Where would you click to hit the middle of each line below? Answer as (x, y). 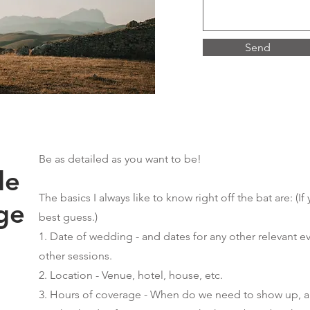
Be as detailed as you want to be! (121, 159)
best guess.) (68, 217)
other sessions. (75, 256)
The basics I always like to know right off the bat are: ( (168, 198)
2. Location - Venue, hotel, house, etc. (131, 275)
